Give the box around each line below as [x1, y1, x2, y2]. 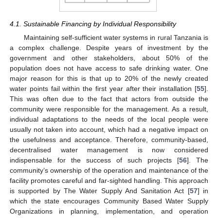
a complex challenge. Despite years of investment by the [10, 43, 208, 52]
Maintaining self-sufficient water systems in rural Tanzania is [23, 33, 208, 41]
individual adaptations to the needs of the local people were [10, 115, 208, 123]
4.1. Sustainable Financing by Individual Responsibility [10, 19, 176, 28]
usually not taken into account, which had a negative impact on [10, 125, 208, 133]
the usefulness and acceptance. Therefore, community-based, [10, 135, 208, 144]
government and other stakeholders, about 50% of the [10, 54, 208, 62]
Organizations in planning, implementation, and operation [10, 207, 208, 215]
